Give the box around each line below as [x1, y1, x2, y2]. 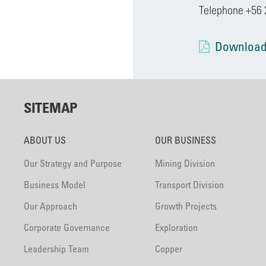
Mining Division [155, 157, 216, 169]
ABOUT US [24, 134, 66, 146]
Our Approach [24, 200, 77, 212]
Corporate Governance [24, 221, 110, 233]
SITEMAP [24, 99, 78, 116]
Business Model [24, 179, 85, 191]
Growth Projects [155, 200, 217, 212]
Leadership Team [24, 243, 89, 255]
